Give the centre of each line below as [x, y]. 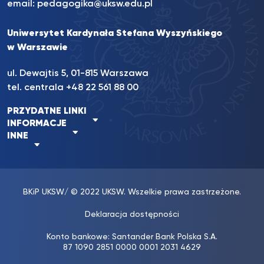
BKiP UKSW [44, 192]
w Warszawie [37, 48]
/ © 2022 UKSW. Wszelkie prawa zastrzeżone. [153, 192]
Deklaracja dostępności [132, 215]
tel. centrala [37, 88]
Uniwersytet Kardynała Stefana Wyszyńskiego [115, 34]
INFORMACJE [37, 124]
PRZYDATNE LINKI [47, 112]
